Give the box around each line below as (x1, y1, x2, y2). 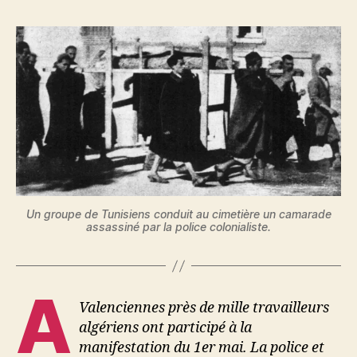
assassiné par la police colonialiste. (86, 220, 271, 234)
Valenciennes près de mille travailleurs (79, 299, 330, 318)
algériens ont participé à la (79, 319, 253, 338)
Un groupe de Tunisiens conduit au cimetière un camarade (25, 207, 331, 222)
